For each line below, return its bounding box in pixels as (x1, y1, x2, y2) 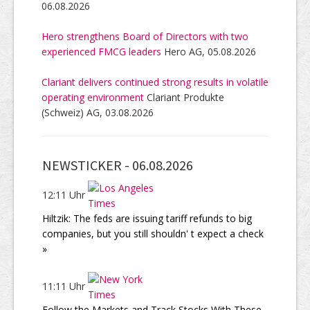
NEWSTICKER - (42, 156, 132, 174)
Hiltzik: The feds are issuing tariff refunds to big (42, 211, 252, 225)
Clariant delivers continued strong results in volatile (42, 75, 268, 89)
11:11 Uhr (42, 279, 88, 293)
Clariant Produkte (144, 90, 224, 104)
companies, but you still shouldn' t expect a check (42, 226, 264, 240)
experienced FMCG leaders (42, 44, 161, 58)
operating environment (42, 90, 144, 104)
